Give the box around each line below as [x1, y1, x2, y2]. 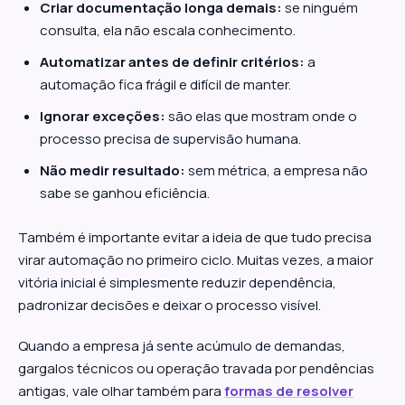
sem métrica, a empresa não [185, 161, 368, 180]
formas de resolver [224, 381, 353, 400]
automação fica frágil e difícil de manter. [40, 75, 291, 94]
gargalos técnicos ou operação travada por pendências [18, 359, 374, 378]
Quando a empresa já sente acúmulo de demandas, [18, 336, 345, 355]
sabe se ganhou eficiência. [40, 184, 210, 202]
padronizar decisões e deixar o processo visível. [18, 296, 321, 315]
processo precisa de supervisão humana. [40, 129, 301, 148]
